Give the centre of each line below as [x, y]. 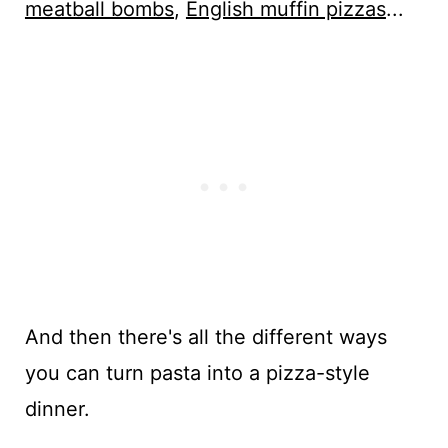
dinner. [57, 409]
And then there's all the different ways [205, 337]
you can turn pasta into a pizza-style [197, 373]
